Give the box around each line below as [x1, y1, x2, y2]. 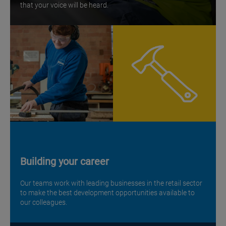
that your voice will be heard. [20, 1, 108, 10]
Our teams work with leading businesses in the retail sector [20, 179, 202, 188]
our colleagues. [20, 198, 67, 207]
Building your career [20, 155, 109, 168]
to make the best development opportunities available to [20, 189, 195, 197]
